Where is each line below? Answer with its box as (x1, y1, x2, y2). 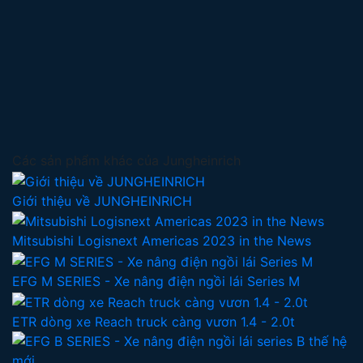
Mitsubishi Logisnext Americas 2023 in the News (12, 233, 311, 250)
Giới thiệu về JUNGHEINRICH (12, 192, 192, 209)
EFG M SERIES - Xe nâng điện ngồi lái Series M (12, 273, 300, 290)
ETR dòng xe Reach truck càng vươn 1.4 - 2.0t (12, 313, 295, 330)
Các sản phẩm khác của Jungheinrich (12, 152, 241, 169)
